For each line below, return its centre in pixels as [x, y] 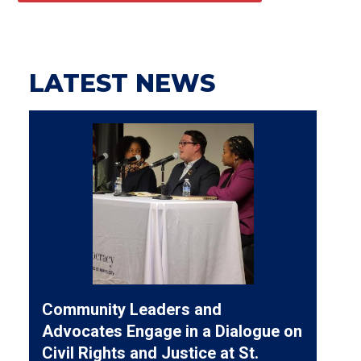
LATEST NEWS [122, 83]
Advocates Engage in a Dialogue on [172, 331]
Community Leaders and [132, 309]
